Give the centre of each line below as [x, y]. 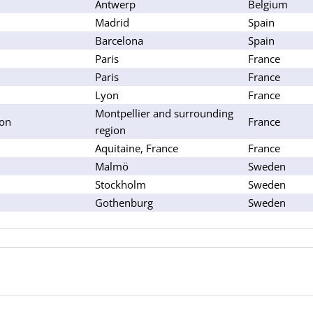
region [110, 130]
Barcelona [119, 40]
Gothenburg [124, 202]
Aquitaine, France [137, 148]
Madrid [112, 22]
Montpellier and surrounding [164, 113]
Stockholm [121, 184]
